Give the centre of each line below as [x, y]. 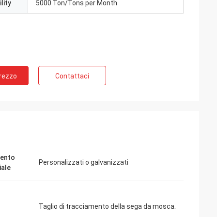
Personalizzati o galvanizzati [84, 162]
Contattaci [72, 76]
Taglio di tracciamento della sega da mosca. [107, 206]
